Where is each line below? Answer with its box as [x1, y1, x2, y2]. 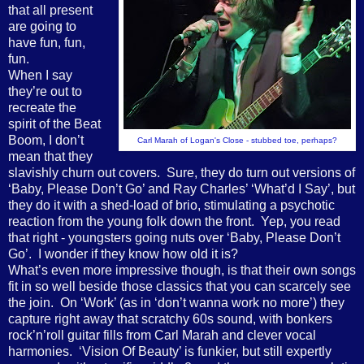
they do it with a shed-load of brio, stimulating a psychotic [8, 197, 335, 212]
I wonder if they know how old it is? [38, 246, 238, 261]
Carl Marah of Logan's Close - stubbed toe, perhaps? [137, 135, 337, 145]
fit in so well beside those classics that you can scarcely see [8, 279, 351, 293]
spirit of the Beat [8, 116, 101, 131]
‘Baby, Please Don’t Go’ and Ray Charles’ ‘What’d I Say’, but [8, 181, 355, 196]
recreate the [8, 100, 76, 115]
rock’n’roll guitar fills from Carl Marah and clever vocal [8, 327, 316, 342]
